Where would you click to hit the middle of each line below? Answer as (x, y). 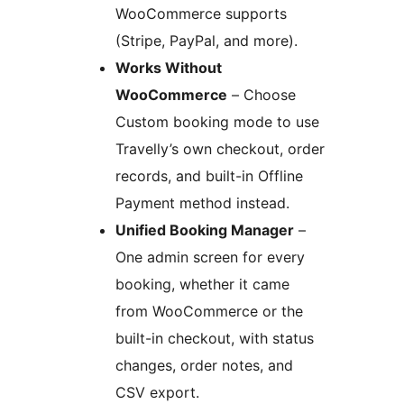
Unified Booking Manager (205, 230)
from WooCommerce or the (209, 311)
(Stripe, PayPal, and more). (207, 40)
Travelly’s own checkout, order (220, 148)
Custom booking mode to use (217, 121)
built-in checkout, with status (215, 338)
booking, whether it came (202, 284)
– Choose (262, 94)
